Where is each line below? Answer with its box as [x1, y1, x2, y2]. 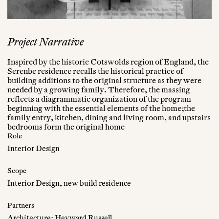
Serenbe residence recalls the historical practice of [7, 66, 183, 76]
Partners [7, 201, 34, 210]
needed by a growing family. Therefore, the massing [7, 85, 190, 94]
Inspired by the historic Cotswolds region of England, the [7, 57, 209, 66]
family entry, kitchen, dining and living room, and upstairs [7, 112, 211, 122]
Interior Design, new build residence [7, 178, 131, 188]
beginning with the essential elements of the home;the [7, 103, 195, 113]
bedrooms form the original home [7, 122, 125, 131]
